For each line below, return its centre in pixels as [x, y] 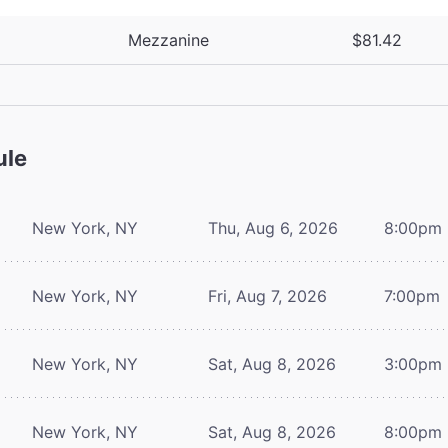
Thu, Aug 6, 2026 [273, 227]
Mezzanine [168, 39]
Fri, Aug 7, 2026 [267, 295]
